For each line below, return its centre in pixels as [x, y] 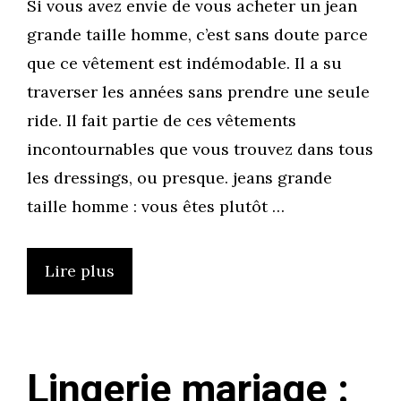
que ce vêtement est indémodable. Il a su [184, 64]
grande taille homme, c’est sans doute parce [197, 35]
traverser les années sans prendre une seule [198, 92]
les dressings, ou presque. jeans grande [179, 178]
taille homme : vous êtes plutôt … [156, 207]
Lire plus [80, 271]
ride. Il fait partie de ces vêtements [162, 121]
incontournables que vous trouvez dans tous [200, 149]
